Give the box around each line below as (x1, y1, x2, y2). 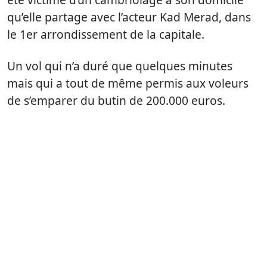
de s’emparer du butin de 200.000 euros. (7, 92, 225, 108)
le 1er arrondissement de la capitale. (7, 26, 204, 42)
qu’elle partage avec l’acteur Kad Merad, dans (7, 8, 251, 25)
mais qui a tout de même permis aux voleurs (7, 74, 249, 91)
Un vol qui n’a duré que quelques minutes (7, 57, 232, 74)
